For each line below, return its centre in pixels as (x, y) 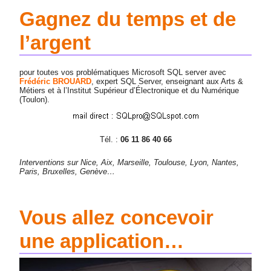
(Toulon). (35, 99)
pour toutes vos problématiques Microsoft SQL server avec (123, 72)
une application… (102, 241)
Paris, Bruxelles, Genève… (67, 171)
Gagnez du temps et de (128, 19)
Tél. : (110, 139)
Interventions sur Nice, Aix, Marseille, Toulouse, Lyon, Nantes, (129, 162)
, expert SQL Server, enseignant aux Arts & (168, 81)
